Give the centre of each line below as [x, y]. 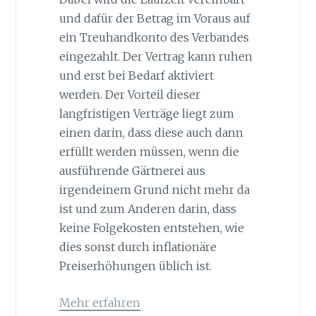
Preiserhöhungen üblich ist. [135, 266]
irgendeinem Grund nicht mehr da [154, 189]
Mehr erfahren [99, 303]
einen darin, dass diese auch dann [151, 132]
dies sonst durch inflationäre [138, 247]
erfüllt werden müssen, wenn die [149, 151]
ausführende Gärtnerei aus [132, 170]
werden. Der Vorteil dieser [129, 94]
